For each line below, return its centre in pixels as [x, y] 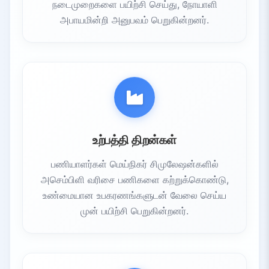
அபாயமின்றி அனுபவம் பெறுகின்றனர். [134, 20]
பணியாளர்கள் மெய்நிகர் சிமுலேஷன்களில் [134, 164]
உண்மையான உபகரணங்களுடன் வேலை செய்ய [134, 195]
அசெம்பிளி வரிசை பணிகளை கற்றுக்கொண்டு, [134, 179]
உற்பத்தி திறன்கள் [134, 140]
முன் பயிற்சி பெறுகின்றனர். [134, 210]
